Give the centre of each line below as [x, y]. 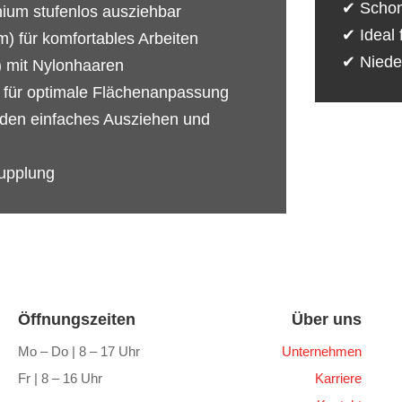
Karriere [338, 378]
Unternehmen [321, 351]
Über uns [326, 319]
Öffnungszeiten [76, 319]
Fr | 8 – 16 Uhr [60, 378]
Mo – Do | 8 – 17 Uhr [79, 351]
